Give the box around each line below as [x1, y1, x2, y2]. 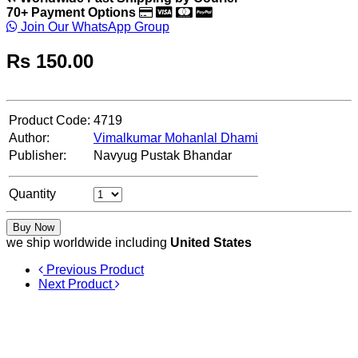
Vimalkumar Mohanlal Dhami [93, 131, 258, 145]
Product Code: [9, 113, 90, 128]
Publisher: [9, 149, 66, 163]
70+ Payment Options [6, 6, 136, 20]
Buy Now [13, 221, 54, 234]
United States [170, 236, 252, 250]
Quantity [9, 187, 56, 201]
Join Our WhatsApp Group [18, 20, 169, 34]
